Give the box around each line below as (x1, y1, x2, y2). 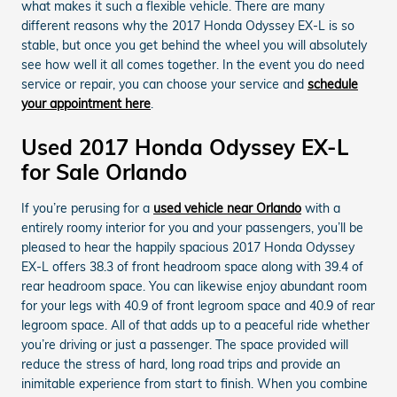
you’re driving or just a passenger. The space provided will (21, 337, 348, 353)
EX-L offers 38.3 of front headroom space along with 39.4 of (21, 259, 363, 275)
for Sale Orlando (21, 159, 187, 185)
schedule (307, 76, 358, 92)
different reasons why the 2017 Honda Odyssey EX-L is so (21, 18, 354, 34)
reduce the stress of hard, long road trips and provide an (21, 356, 340, 372)
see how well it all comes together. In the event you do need (21, 57, 364, 73)
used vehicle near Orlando (153, 200, 301, 216)
